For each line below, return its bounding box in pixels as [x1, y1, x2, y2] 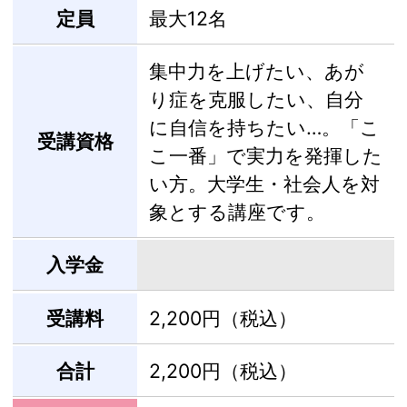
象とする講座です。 [148, 200, 325, 224]
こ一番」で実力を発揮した [148, 144, 382, 168]
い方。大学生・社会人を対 [148, 172, 380, 196]
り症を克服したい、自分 [148, 87, 363, 112]
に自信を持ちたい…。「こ [148, 115, 380, 140]
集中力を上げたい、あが [148, 59, 364, 84]
